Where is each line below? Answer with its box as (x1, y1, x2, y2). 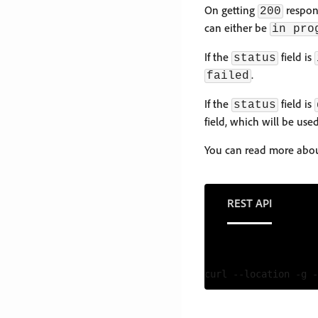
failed (207, 70, 249, 82)
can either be (204, 21, 270, 35)
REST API (227, 195, 272, 211)
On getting (204, 3, 258, 17)
